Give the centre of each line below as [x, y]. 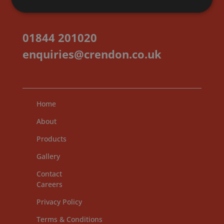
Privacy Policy [59, 201]
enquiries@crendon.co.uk [92, 54]
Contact [49, 173]
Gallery [48, 156]
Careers [50, 184]
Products [52, 138]
